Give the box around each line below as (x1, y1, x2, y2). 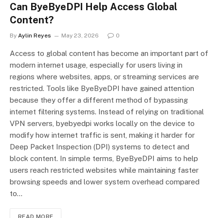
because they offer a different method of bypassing (10, 95, 188, 104)
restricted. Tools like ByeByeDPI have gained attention (10, 84, 194, 92)
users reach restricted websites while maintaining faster (10, 165, 199, 174)
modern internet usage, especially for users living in (10, 60, 182, 69)
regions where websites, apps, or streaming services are (10, 72, 199, 81)
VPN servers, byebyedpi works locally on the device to (10, 119, 195, 127)
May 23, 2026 (61, 32, 99, 39)
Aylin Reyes (18, 32, 51, 39)
